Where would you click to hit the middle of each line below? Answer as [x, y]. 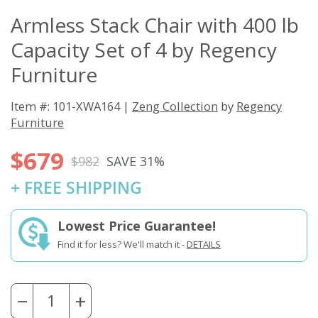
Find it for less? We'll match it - [122, 245]
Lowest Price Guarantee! [137, 226]
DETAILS [204, 245]
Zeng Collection [175, 106]
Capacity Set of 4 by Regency [144, 50]
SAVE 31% [136, 161]
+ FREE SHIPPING [76, 188]
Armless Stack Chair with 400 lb [155, 25]
